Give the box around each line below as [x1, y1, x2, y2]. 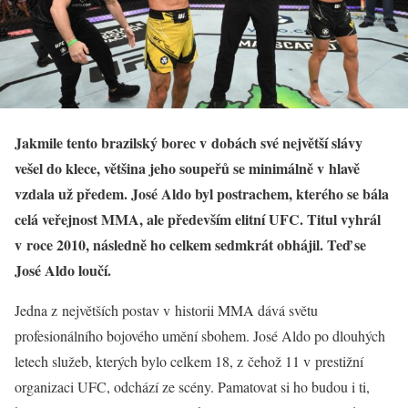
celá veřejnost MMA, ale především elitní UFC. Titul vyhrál [15, 208, 381, 229]
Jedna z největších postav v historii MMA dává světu [15, 300, 318, 320]
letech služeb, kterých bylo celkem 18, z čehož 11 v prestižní [15, 351, 363, 371]
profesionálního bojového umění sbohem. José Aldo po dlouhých [15, 325, 385, 345]
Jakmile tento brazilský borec [15, 131, 199, 153]
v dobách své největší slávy [199, 131, 362, 153]
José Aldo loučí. [15, 259, 111, 280]
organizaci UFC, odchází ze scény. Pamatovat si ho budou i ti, [15, 376, 370, 396]
